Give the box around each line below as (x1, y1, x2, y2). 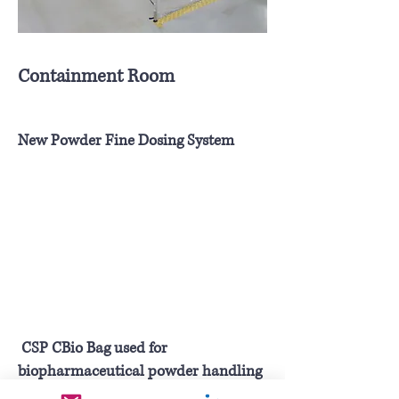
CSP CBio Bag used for (18, 338, 167, 358)
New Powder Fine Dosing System (18, 130, 238, 151)
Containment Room (18, 64, 175, 89)
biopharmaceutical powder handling (18, 361, 262, 381)
